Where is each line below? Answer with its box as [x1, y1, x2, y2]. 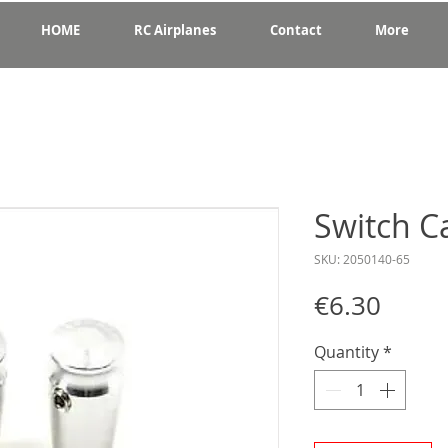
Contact [269, 21, 322, 39]
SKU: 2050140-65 [314, 250, 410, 267]
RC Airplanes [134, 21, 216, 39]
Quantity [314, 340, 379, 363]
